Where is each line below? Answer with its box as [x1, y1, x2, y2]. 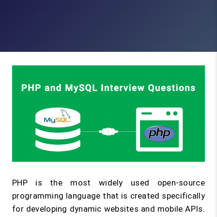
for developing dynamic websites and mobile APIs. [12, 204, 205, 214]
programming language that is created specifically [12, 191, 205, 201]
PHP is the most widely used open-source [12, 178, 205, 187]
